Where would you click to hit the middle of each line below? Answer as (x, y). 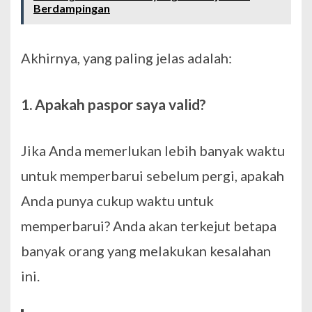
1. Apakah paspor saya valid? (114, 104)
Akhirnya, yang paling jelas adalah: (126, 58)
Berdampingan (72, 8)
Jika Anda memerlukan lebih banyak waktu (153, 151)
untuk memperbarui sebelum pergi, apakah (153, 176)
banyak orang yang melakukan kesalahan (146, 251)
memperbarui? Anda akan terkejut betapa (149, 226)
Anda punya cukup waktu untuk (117, 201)
